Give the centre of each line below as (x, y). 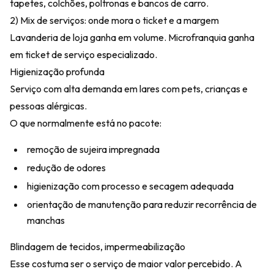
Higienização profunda (57, 72)
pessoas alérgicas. (48, 106)
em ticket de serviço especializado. (83, 54)
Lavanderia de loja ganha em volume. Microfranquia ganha (132, 37)
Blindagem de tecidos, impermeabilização (98, 246)
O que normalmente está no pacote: (86, 123)
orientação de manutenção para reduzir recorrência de (142, 204)
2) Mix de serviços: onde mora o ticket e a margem (114, 20)
